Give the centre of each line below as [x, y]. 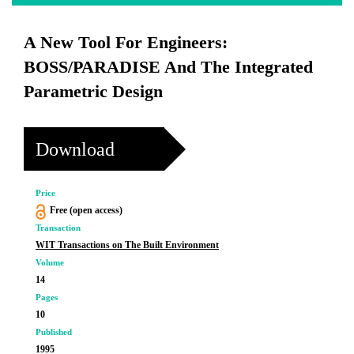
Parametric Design [93, 91]
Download [75, 149]
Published [54, 332]
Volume [50, 262]
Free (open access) [86, 210]
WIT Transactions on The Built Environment [127, 245]
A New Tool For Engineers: [126, 42]
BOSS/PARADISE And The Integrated [168, 67]
